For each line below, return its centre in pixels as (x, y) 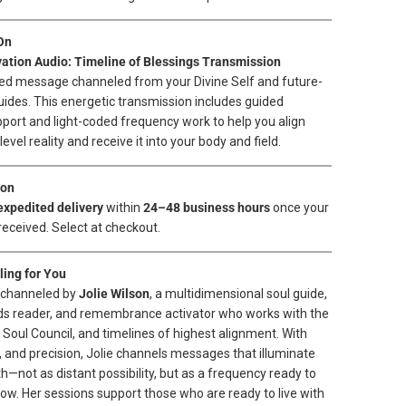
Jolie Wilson (114, 294)
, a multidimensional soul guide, (238, 294)
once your (300, 208)
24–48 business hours (207, 208)
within (123, 208)
